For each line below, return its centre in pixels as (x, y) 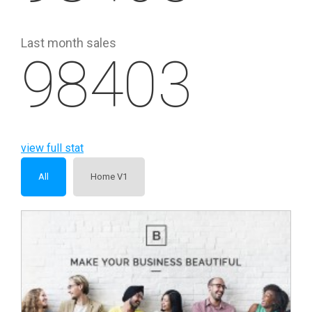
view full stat (52, 148)
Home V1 (109, 177)
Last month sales (69, 43)
